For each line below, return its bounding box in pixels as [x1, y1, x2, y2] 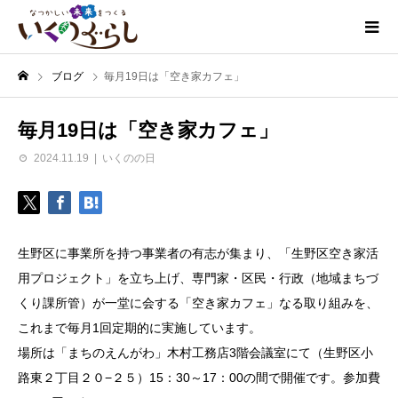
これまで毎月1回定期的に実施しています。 [18, 320, 261, 335]
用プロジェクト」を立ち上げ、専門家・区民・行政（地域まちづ [18, 270, 378, 285]
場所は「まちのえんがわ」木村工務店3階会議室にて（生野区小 [18, 345, 373, 360]
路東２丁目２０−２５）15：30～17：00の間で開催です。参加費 [18, 370, 380, 385]
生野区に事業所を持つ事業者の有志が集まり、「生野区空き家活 [18, 245, 378, 260]
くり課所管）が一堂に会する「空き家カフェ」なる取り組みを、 [18, 295, 378, 310]
